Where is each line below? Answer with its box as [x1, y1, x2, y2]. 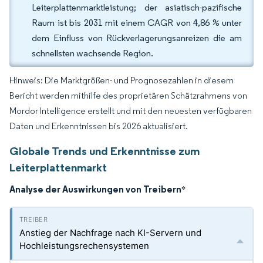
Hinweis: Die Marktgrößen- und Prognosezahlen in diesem [9, 75, 234, 86]
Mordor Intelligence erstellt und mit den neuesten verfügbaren [9, 105, 252, 116]
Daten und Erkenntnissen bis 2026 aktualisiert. [9, 120, 188, 131]
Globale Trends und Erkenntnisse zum [9, 144, 200, 158]
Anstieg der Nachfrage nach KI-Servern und [19, 227, 201, 238]
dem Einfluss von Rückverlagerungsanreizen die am [32, 32, 242, 43]
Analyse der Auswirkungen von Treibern [9, 183, 181, 195]
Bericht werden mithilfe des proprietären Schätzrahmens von [9, 90, 247, 101]
